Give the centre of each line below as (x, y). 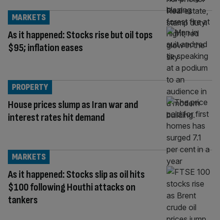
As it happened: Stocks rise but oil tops (80, 35)
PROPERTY (30, 87)
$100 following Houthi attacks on (72, 187)
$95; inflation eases (45, 48)
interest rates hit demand (56, 117)
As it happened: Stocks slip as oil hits (76, 174)
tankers (23, 200)
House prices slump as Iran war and (73, 105)
